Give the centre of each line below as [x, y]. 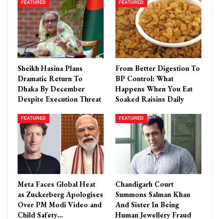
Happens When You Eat [154, 88]
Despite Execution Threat [59, 99]
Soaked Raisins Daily [150, 99]
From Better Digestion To [158, 68]
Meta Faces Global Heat [56, 184]
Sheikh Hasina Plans [50, 68]
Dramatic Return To [50, 78]
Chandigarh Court [144, 184]
